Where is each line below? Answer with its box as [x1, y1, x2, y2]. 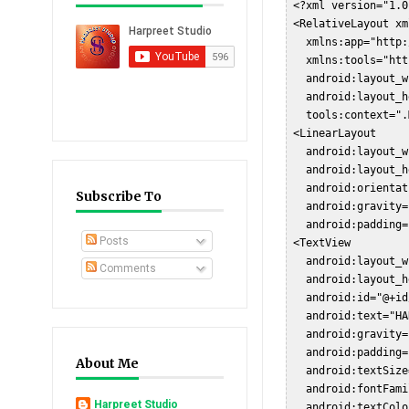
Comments [97, 262, 156, 275]
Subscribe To [76, 188, 162, 204]
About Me [76, 355, 139, 372]
